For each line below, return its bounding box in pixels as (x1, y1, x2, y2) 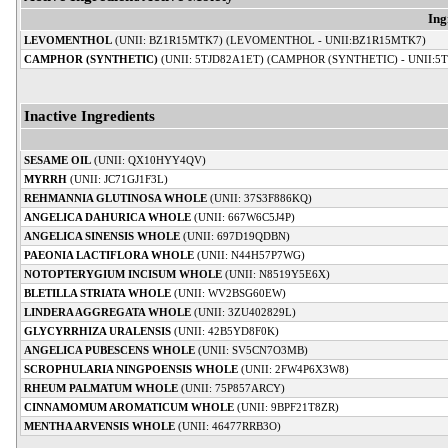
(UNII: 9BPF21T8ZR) (234, 400, 339, 413)
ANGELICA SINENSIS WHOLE (24, 229, 180, 242)
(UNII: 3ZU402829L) (191, 305, 296, 318)
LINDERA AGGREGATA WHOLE (24, 305, 191, 318)
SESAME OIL (24, 153, 91, 166)
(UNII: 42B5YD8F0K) (171, 324, 279, 337)
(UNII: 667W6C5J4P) (191, 210, 295, 223)
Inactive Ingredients (24, 106, 155, 124)
